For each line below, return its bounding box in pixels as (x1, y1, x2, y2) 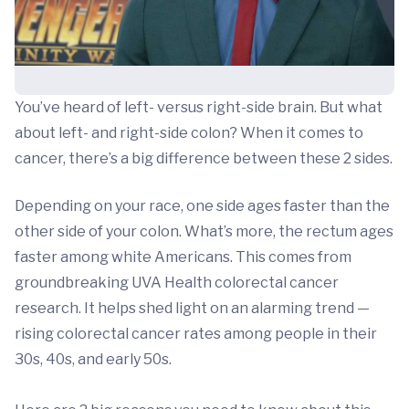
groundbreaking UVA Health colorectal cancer (15, 274, 339, 292)
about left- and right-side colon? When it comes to (15, 124, 363, 142)
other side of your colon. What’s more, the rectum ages (15, 223, 393, 241)
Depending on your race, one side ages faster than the (15, 197, 390, 215)
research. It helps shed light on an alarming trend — (15, 299, 370, 318)
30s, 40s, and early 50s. (15, 351, 172, 369)
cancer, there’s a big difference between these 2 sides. (15, 150, 393, 168)
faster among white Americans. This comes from (15, 248, 351, 267)
